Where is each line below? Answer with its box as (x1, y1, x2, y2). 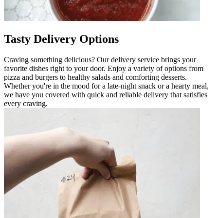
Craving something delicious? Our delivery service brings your (4, 55, 196, 64)
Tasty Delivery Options (4, 32, 119, 45)
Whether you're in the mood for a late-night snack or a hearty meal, (4, 81, 209, 90)
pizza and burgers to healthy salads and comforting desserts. (4, 73, 187, 81)
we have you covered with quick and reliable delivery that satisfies (4, 90, 207, 99)
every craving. (4, 99, 48, 108)
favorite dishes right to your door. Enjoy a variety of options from (4, 64, 203, 73)
